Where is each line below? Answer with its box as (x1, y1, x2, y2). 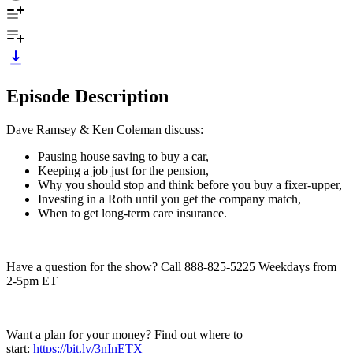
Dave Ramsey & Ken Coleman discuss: (6, 122, 203, 136)
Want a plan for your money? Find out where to (6, 327, 243, 341)
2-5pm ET (6, 273, 58, 288)
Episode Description (6, 85, 169, 106)
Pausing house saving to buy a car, (38, 149, 209, 163)
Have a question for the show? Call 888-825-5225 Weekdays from (6, 259, 336, 273)
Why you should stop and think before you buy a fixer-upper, (38, 177, 342, 191)
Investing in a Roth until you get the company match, (38, 191, 301, 206)
